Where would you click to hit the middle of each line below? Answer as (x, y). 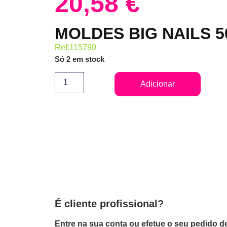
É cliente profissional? (109, 203)
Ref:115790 (75, 47)
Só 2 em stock (79, 59)
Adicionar (158, 84)
